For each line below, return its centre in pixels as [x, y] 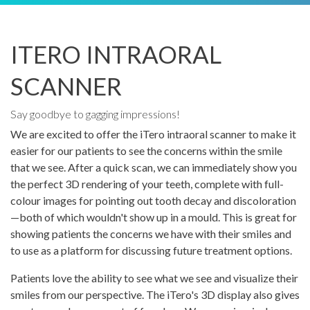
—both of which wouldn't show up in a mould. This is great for [154, 217]
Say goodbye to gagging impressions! [95, 113]
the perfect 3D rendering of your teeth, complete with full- [147, 183]
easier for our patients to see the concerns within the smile [146, 150]
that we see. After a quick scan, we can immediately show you [154, 167]
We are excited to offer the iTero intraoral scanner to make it [153, 134]
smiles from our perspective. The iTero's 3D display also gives [155, 294]
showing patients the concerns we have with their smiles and [151, 233]
